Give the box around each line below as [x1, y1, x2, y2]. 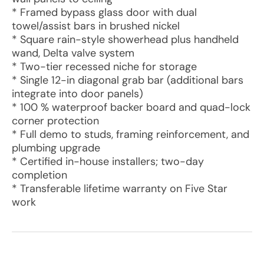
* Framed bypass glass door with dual [12, 5, 197, 19]
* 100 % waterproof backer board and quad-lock [12, 100, 250, 114]
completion [12, 168, 67, 182]
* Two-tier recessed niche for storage [12, 60, 197, 74]
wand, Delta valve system [12, 46, 134, 60]
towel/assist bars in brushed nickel [12, 19, 180, 33]
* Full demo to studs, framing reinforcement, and [12, 127, 249, 141]
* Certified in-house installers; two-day [12, 154, 204, 169]
